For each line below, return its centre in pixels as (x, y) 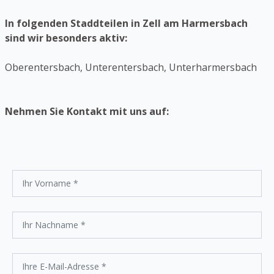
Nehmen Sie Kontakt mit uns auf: (87, 112)
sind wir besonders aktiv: (66, 38)
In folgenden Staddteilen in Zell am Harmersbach (126, 24)
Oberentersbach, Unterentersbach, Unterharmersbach (131, 68)
